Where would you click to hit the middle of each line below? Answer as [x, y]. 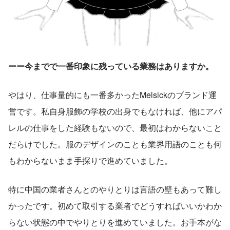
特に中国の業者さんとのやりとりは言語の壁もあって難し [115, 189]
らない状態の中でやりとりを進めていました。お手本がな [115, 222]
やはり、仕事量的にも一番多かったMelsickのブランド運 [112, 95]
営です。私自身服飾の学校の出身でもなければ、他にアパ [115, 111]
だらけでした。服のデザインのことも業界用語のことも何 [115, 144]
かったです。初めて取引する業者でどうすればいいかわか [115, 206]
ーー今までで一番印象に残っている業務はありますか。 [111, 66]
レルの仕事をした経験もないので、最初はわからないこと [115, 128]
